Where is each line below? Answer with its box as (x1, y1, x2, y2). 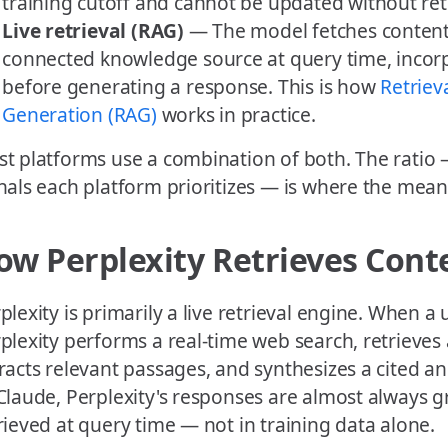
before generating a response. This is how (2, 73, 381, 101)
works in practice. (156, 101, 316, 129)
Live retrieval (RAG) (2, 17, 184, 45)
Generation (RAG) (2, 101, 157, 129)
